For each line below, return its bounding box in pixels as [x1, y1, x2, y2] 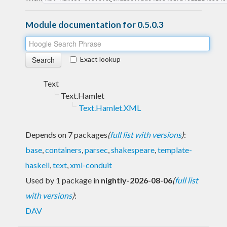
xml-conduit [70, 160, 112, 170]
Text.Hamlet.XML [79, 102, 141, 112]
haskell [25, 160, 50, 170]
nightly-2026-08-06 [101, 175, 172, 185]
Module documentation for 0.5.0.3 [25, 19, 164, 30]
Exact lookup [80, 54, 121, 63]
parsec [85, 144, 108, 155]
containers [45, 144, 82, 155]
